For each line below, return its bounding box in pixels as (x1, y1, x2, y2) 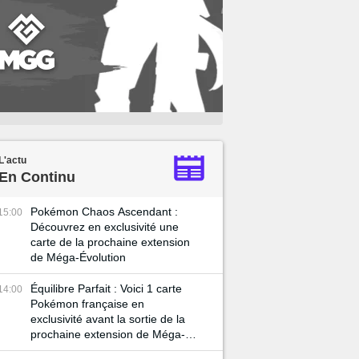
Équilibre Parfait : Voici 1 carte (30, 282, 182, 295)
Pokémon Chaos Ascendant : (30, 205, 178, 218)
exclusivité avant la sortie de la (30, 313, 185, 325)
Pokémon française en (30, 297, 144, 310)
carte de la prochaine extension (30, 236, 190, 248)
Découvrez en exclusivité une (30, 220, 179, 233)
